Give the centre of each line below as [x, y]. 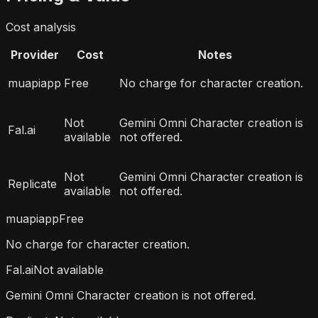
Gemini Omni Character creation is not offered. [131, 296]
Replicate [32, 184]
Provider [34, 55]
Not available [68, 270]
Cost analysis [41, 27]
